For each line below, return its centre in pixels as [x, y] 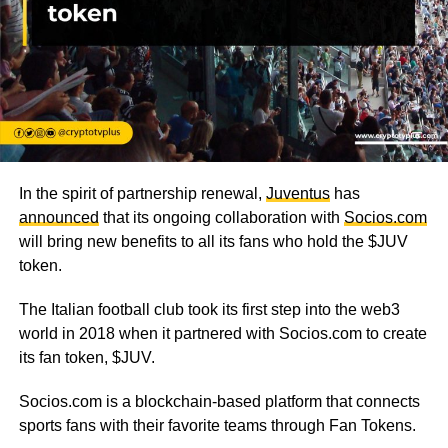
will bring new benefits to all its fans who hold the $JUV [213, 242]
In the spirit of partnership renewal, [142, 194]
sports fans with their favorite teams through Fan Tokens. [219, 426]
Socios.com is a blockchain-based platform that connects [219, 402]
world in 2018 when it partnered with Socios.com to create [222, 334]
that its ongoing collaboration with [221, 218]
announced [58, 218]
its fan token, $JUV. [86, 358]
